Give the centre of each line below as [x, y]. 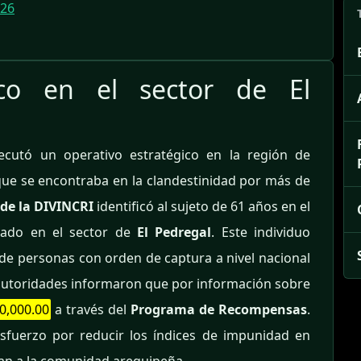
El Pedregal [174, 232]
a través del [90, 310]
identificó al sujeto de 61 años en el [202, 207]
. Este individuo [261, 232]
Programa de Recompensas [219, 310]
